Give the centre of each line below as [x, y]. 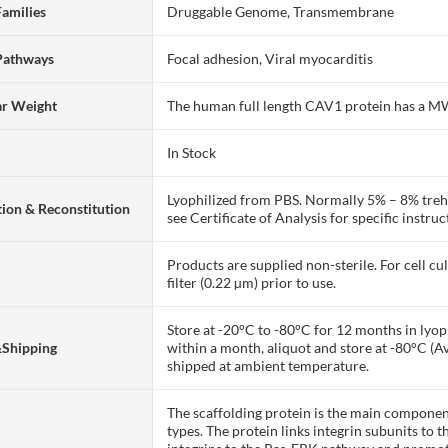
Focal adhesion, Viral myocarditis [270, 58]
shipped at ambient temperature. [268, 365]
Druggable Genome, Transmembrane [281, 11]
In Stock [192, 152]
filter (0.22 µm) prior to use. [252, 282]
